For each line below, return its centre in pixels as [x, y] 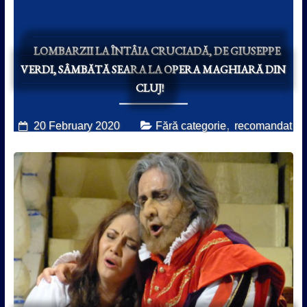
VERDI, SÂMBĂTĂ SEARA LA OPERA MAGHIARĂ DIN [153, 69]
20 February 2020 [76, 125]
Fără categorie [191, 125]
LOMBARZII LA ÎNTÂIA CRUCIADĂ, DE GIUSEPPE [157, 51]
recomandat [263, 125]
